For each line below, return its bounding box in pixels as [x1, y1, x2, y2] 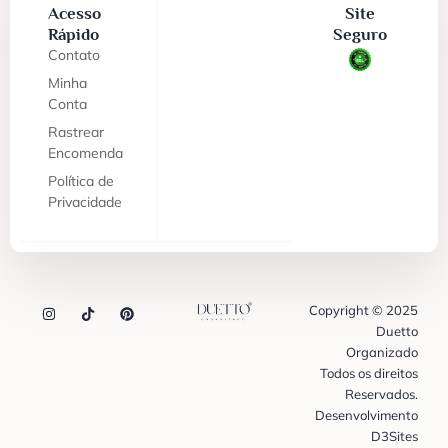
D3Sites [371, 427, 418, 444]
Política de [48, 171, 114, 190]
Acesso [48, 3, 101, 23]
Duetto [376, 322, 418, 339]
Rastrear [48, 122, 104, 141]
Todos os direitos [320, 364, 418, 381]
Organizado [346, 343, 418, 360]
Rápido [48, 24, 99, 44]
